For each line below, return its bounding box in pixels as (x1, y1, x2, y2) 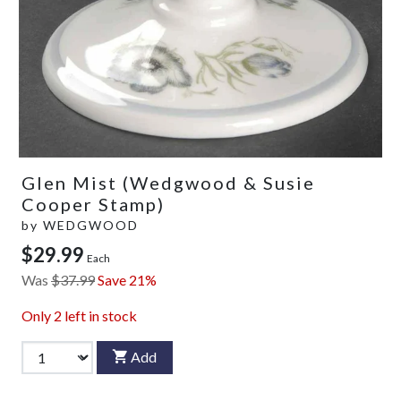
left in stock (62, 306, 137, 324)
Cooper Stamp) (21, 192, 165, 215)
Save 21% (98, 270, 157, 288)
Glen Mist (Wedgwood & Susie (21, 171, 315, 193)
